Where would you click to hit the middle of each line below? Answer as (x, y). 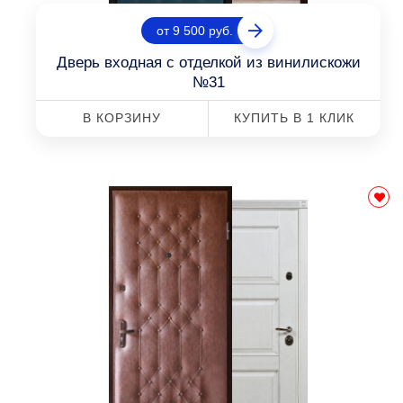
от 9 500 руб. (195, 31)
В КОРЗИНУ (121, 118)
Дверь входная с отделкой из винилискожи (208, 63)
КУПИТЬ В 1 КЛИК (295, 118)
